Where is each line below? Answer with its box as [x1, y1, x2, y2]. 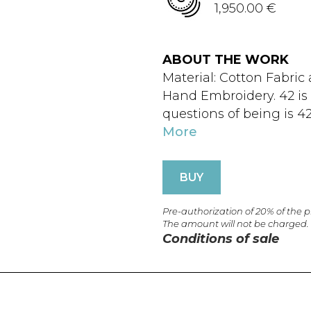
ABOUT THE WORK [162, 52, 289, 67]
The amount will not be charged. [162, 218, 309, 229]
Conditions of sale [162, 231, 279, 246]
